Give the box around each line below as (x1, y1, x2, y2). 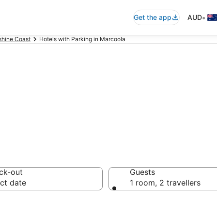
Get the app (134, 13, 171, 21)
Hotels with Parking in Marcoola (39, 35, 125, 43)
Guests (130, 167, 155, 177)
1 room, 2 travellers (130, 178, 201, 187)
